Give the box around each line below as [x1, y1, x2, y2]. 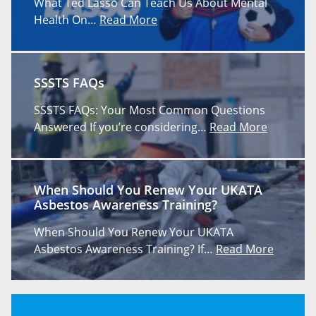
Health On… [34, 12, 99, 28]
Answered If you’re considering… [34, 119, 209, 135]
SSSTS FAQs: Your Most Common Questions [34, 102, 265, 119]
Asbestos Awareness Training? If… [34, 241, 216, 257]
